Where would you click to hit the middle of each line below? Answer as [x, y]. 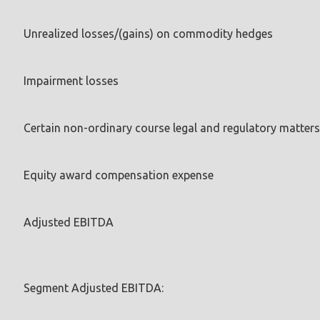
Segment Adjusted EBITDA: [94, 287]
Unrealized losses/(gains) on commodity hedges [148, 33]
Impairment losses [71, 80]
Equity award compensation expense [119, 175]
